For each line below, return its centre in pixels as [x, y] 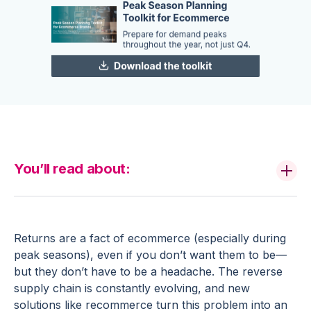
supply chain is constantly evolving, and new [132, 288]
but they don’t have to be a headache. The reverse [148, 271]
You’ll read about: [72, 168]
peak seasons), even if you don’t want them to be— [150, 254]
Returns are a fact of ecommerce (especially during [150, 238]
